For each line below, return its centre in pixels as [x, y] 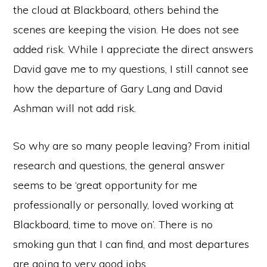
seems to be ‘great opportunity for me [105, 185]
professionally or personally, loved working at [124, 205]
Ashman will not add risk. [75, 108]
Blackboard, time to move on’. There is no [113, 224]
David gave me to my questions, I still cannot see [131, 69]
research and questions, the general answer [119, 165]
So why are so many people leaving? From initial [132, 146]
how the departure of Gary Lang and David [118, 89]
